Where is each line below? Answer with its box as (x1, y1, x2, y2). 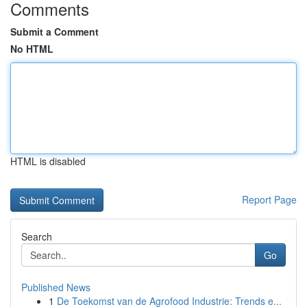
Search (21, 230, 52, 243)
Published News (21, 280, 90, 294)
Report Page (242, 193, 297, 206)
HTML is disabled (10, 154, 86, 168)
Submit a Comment (10, 25, 99, 38)
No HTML (10, 42, 53, 56)
